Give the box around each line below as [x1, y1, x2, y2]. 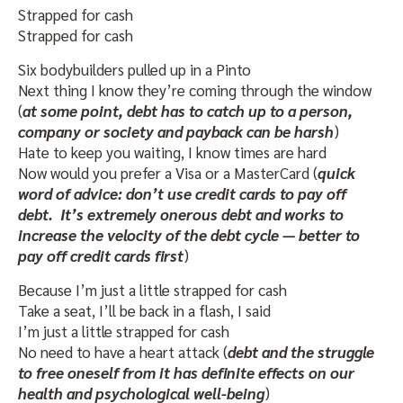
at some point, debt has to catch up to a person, [22, 101, 353, 121]
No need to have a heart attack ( [18, 342, 228, 363]
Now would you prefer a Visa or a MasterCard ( [18, 163, 318, 184]
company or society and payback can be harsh [18, 121, 334, 142]
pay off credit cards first [18, 246, 184, 266]
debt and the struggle [228, 342, 374, 363]
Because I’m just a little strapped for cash [18, 280, 287, 300]
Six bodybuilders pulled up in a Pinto [18, 59, 251, 80]
